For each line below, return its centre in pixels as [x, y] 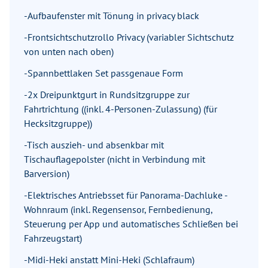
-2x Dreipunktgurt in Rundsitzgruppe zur [107, 95]
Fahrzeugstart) [53, 238]
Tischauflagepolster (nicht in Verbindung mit [115, 159]
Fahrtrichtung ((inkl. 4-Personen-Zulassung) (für [121, 109]
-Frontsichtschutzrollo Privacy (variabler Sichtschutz [129, 37]
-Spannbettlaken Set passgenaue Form [103, 73]
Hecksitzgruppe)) [58, 124]
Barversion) [47, 174]
